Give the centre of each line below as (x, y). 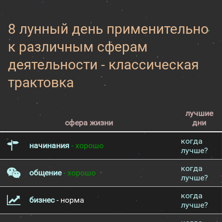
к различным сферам (78, 47)
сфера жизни (89, 123)
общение (45, 173)
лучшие (199, 113)
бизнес (42, 200)
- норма (69, 200)
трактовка (41, 83)
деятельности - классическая (103, 65)
